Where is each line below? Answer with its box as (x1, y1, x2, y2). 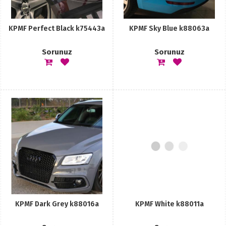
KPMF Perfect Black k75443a (9, 24, 105, 33)
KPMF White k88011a (135, 200, 204, 208)
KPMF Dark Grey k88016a (15, 200, 99, 208)
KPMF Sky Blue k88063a (129, 24, 209, 33)
